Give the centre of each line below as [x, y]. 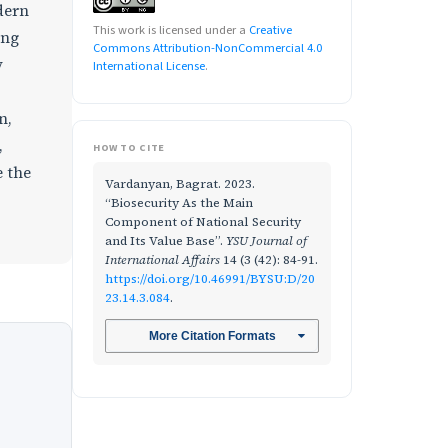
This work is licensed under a [171, 30]
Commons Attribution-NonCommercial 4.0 [207, 48]
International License [149, 66]
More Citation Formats [212, 336]
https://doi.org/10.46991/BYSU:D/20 [210, 278]
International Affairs [162, 259]
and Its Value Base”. [165, 240]
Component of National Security [203, 221]
